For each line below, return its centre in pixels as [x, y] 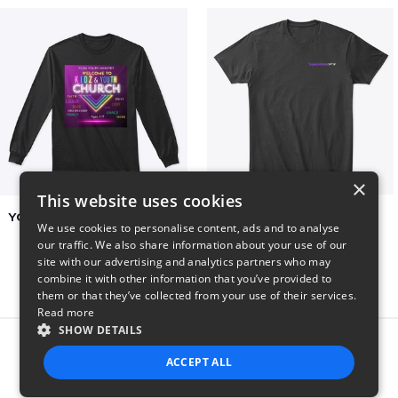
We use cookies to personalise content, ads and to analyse [189, 228]
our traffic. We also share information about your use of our [192, 245]
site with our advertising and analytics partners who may [184, 262]
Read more [66, 312]
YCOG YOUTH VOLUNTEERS [94, 216]
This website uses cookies [140, 201]
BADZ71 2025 [300, 216]
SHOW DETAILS [100, 330]
